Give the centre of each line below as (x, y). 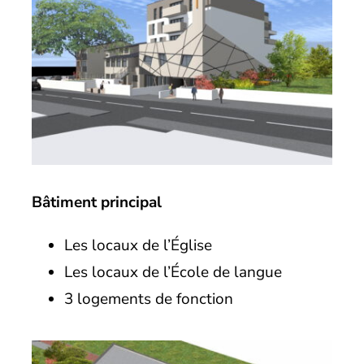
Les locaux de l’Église (138, 245)
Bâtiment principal (96, 202)
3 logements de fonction (148, 299)
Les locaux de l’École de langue (173, 272)
